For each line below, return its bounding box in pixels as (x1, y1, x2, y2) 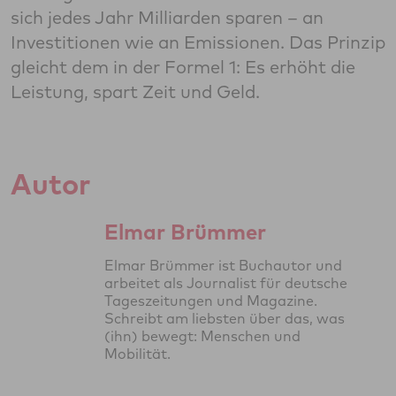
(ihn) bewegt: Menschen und (104, 327, 301, 346)
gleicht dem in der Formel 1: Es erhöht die (11, 56, 355, 79)
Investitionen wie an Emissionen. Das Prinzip (11, 31, 385, 54)
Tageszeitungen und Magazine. (104, 292, 317, 310)
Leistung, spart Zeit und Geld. (11, 80, 260, 103)
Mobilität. (104, 345, 171, 363)
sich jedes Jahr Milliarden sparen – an (11, 6, 324, 29)
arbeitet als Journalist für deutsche (104, 274, 347, 293)
